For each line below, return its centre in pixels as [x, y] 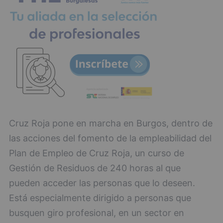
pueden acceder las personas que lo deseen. [102, 183]
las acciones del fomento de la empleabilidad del [110, 138]
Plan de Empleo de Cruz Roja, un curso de [97, 153]
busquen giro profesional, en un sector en [97, 213]
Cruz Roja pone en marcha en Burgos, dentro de [111, 123]
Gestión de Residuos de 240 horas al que [95, 168]
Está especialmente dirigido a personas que [100, 198]
